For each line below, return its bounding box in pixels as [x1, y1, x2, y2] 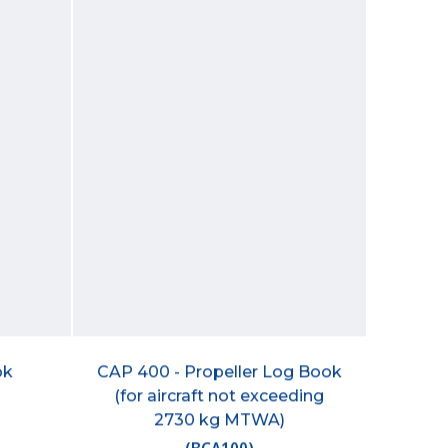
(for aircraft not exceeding [114, 386, 325, 406]
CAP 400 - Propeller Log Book [96, 362, 342, 382]
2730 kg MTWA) [153, 410, 285, 430]
